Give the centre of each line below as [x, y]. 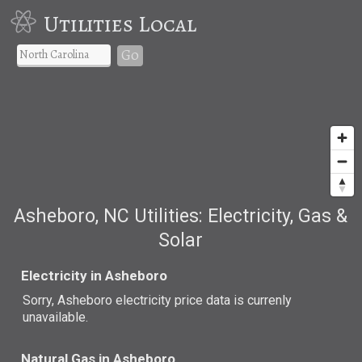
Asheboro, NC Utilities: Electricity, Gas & [181, 216]
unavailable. [56, 317]
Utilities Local [120, 24]
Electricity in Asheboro [95, 275]
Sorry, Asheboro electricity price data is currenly [158, 300]
